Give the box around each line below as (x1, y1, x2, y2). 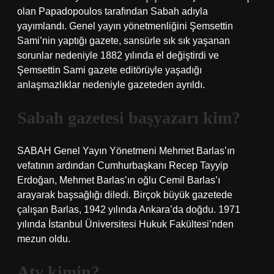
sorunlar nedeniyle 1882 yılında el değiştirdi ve (17, 50, 219, 61)
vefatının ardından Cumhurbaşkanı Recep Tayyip (17, 160, 228, 171)
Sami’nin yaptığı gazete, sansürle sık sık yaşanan (17, 35, 230, 46)
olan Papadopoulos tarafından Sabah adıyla (17, 6, 208, 17)
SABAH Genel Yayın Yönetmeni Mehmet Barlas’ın (17, 146, 235, 156)
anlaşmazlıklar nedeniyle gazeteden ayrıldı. (17, 80, 205, 90)
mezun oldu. (17, 234, 70, 244)
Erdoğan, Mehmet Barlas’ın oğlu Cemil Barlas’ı (17, 175, 220, 185)
